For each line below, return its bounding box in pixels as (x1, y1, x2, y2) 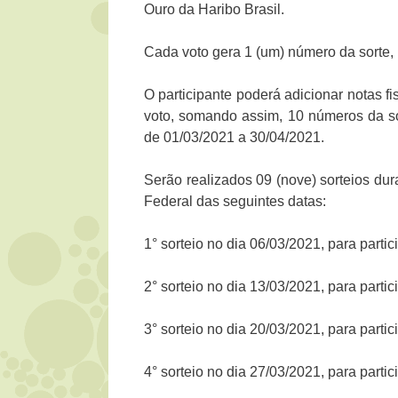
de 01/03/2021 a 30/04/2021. (144, 130, 324, 146)
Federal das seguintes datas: (144, 194, 326, 210)
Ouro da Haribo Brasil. (144, 2, 284, 18)
